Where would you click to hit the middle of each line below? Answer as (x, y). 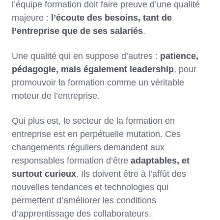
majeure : (31, 17)
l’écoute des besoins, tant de (111, 17)
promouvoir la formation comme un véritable (98, 82)
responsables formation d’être (71, 160)
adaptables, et (160, 160)
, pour (185, 69)
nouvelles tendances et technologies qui (90, 187)
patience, (179, 56)
